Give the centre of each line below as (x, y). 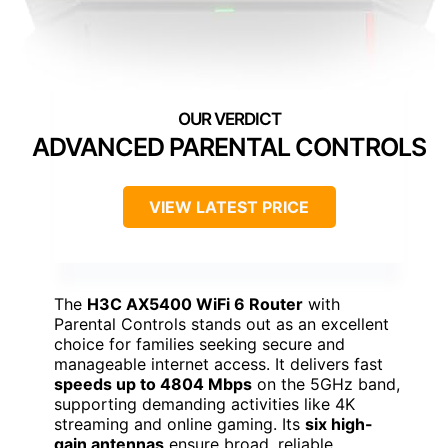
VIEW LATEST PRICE (229, 206)
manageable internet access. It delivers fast (218, 363)
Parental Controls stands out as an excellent (221, 323)
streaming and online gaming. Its (179, 423)
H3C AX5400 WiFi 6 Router (195, 303)
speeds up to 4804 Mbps (153, 383)
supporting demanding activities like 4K (204, 403)
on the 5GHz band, (326, 383)
